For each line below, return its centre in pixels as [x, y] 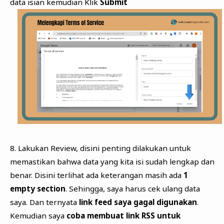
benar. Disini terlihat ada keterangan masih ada [96, 175]
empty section [37, 188]
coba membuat [95, 215]
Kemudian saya [38, 215]
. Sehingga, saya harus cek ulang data [132, 188]
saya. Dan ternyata [44, 202]
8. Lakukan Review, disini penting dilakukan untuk [100, 148]
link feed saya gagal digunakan [138, 202]
